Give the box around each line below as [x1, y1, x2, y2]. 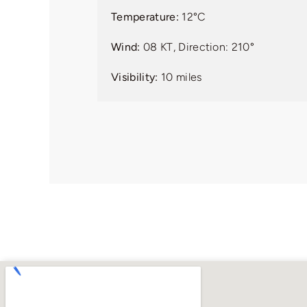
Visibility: [111, 71, 158, 84]
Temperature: [111, 10, 179, 24]
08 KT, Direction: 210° [140, 40, 255, 54]
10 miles [158, 71, 202, 84]
